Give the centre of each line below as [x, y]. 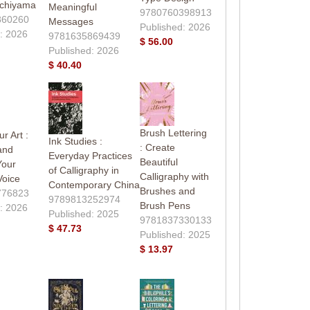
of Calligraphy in [83, 170]
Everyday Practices [90, 155]
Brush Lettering [173, 133]
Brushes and [167, 191]
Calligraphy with [174, 176]
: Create [157, 147]
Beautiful [158, 162]
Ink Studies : [75, 141]
